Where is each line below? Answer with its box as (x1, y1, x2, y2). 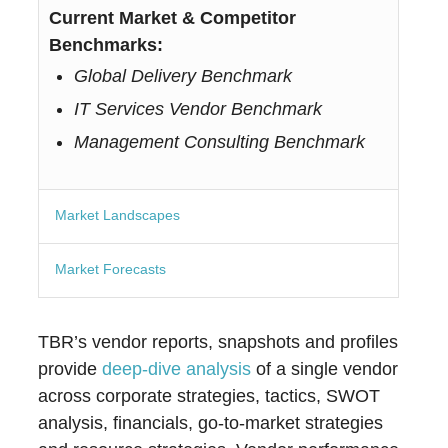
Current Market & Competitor (49, 8, 297, 29)
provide (38, 359, 103, 380)
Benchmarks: (49, 35, 164, 56)
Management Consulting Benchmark (74, 132, 366, 153)
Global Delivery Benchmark (74, 66, 293, 87)
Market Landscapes (55, 207, 181, 224)
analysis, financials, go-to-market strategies (38, 413, 384, 434)
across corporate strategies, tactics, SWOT (38, 386, 381, 407)
